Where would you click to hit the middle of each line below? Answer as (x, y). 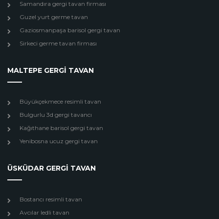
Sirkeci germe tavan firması (58, 43)
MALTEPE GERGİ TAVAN (51, 70)
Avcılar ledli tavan (44, 212)
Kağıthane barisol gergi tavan (61, 128)
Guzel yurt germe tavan (54, 17)
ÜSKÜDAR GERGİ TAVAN (52, 168)
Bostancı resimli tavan (51, 199)
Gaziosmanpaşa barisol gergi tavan (70, 30)
